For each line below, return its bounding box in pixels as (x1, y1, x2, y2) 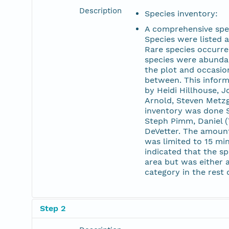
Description (79, 6, 122, 15)
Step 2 (40, 203, 65, 213)
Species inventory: (145, 8, 218, 18)
